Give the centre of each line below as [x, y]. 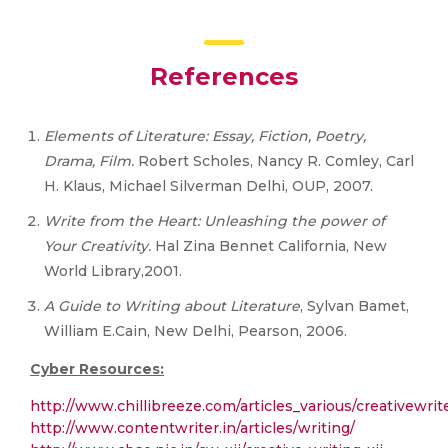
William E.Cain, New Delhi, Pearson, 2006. [195, 331]
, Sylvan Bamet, [354, 306]
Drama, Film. [89, 161]
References [224, 76]
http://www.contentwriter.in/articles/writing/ [192, 428]
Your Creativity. [97, 246]
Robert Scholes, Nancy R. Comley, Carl [274, 161]
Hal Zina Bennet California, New [269, 246]
